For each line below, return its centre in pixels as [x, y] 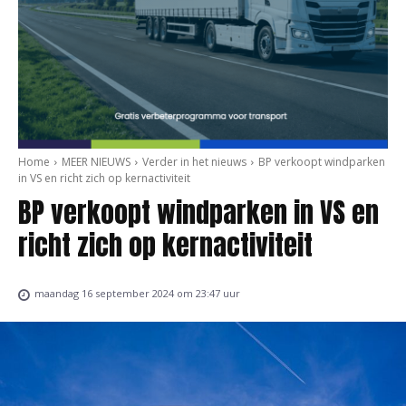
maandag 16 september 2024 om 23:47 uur [137, 294]
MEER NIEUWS [96, 162]
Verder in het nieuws [194, 162]
